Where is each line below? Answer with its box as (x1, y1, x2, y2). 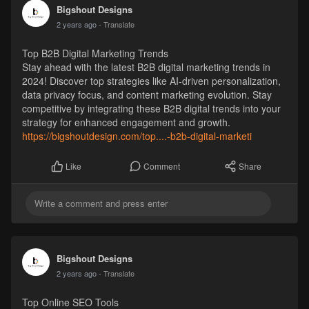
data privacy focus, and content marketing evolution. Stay (21, 88, 272, 102)
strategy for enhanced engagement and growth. (21, 115, 230, 130)
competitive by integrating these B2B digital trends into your (21, 101, 281, 116)
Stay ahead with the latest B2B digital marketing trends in (21, 60, 270, 74)
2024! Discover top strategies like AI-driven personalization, (21, 74, 281, 88)
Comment (143, 160, 180, 172)
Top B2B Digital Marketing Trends (21, 46, 168, 61)
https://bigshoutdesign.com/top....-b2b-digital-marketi (21, 129, 252, 143)
